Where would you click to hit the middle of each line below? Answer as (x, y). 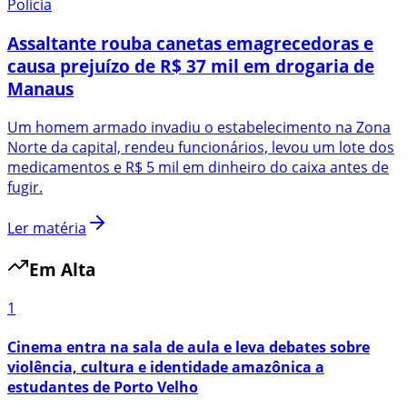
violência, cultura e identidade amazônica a (166, 367)
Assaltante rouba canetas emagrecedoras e (190, 43)
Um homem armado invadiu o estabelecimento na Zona (199, 127)
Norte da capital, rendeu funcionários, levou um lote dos (201, 147)
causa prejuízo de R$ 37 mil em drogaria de (191, 66)
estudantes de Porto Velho (103, 387)
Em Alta (62, 270)
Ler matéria (47, 228)
